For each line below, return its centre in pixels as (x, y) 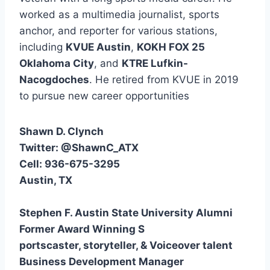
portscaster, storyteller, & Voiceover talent (126, 245)
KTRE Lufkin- (155, 63)
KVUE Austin (98, 47)
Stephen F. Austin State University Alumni (127, 212)
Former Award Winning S (82, 229)
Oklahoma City (57, 63)
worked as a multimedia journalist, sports (119, 14)
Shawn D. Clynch (61, 131)
